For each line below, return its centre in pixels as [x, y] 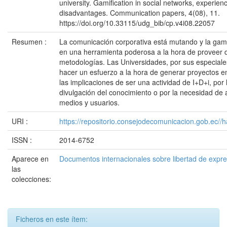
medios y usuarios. [89, 102]
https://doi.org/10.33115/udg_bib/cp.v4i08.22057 [137, 23]
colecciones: [31, 179]
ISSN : [23, 140]
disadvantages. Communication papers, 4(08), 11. [140, 13]
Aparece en [30, 159]
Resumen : [30, 42]
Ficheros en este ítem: [52, 219]
